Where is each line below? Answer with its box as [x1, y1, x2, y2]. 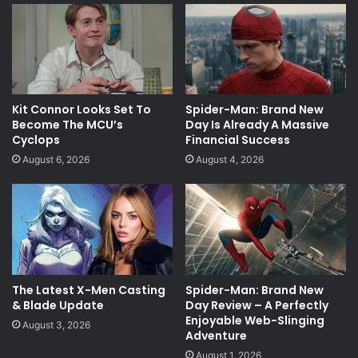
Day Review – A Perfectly [185, 296, 328, 313]
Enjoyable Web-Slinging [185, 312, 324, 328]
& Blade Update [12, 296, 104, 313]
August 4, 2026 [196, 153, 264, 166]
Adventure [185, 327, 247, 344]
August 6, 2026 [22, 153, 89, 166]
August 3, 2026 [22, 318, 90, 331]
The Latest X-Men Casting [12, 281, 165, 298]
